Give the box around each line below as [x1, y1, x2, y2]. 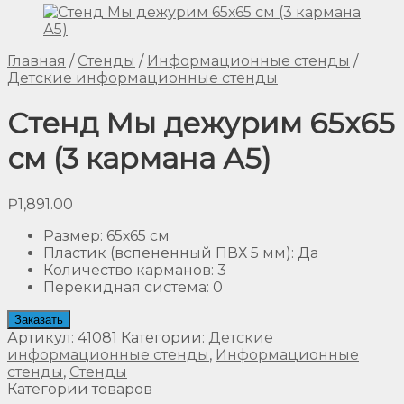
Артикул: [7, 328, 78, 346]
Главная [7, 52, 66, 69]
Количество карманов [43, 261, 211, 279]
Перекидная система [43, 278, 207, 296]
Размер [43, 226, 100, 244]
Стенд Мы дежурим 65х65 [7, 106, 395, 142]
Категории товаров [7, 380, 152, 398]
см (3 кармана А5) [7, 141, 271, 177]
